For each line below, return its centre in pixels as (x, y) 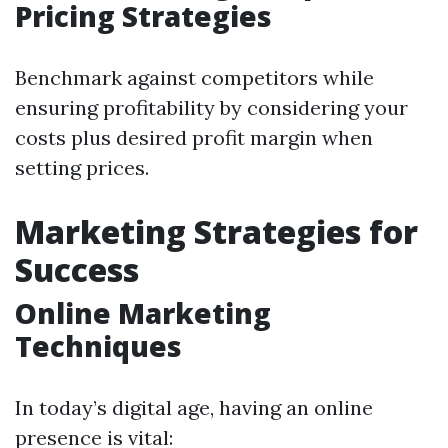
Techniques (98, 346)
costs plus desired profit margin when (194, 137)
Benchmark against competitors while (194, 77)
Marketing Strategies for (216, 231)
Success (77, 269)
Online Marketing (143, 313)
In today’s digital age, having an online (194, 407)
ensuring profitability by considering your (211, 107)
